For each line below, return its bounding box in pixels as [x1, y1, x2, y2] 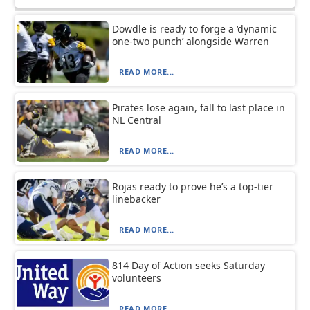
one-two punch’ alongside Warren [112, 34, 270, 48]
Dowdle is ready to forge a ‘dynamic [112, 21, 277, 35]
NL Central [112, 113, 162, 127]
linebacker [112, 192, 161, 206]
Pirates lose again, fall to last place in [112, 100, 286, 114]
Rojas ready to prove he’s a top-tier [112, 179, 274, 193]
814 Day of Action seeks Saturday [112, 258, 266, 272]
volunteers [112, 271, 162, 284]
